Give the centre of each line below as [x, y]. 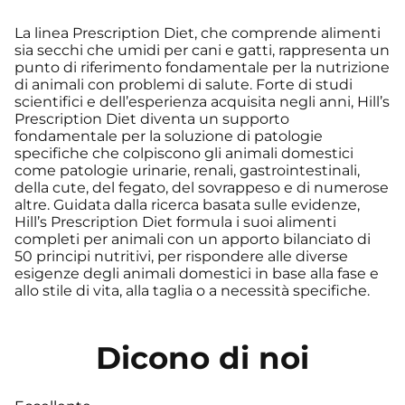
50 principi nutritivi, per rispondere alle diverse [181, 256]
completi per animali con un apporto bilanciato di [193, 239]
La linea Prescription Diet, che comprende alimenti [198, 33]
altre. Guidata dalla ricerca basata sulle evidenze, [187, 204]
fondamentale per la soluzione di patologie [169, 136]
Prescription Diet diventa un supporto [152, 118]
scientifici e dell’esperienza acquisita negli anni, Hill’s [202, 101]
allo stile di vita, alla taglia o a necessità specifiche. [192, 290]
